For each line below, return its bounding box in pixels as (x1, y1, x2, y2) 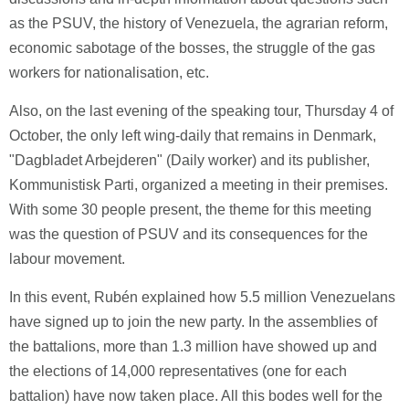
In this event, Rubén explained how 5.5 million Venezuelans (9, 289, 395, 305)
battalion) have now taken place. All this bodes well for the (9, 388, 383, 404)
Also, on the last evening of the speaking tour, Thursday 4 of (9, 103, 393, 119)
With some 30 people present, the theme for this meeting (9, 202, 372, 217)
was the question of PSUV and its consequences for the (9, 226, 368, 242)
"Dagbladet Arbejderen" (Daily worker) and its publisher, (9, 152, 370, 168)
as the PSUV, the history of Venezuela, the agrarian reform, (9, 16, 388, 31)
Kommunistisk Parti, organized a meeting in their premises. (9, 177, 388, 193)
